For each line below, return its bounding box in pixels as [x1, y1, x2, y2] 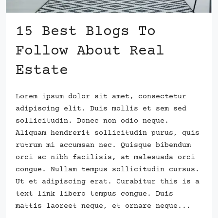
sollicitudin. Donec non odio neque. [16, 116, 169, 125]
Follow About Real [16, 43, 164, 59]
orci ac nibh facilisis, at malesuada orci [16, 153, 195, 162]
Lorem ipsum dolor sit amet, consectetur [16, 92, 186, 101]
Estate [16, 62, 68, 79]
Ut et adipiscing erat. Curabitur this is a [16, 177, 200, 186]
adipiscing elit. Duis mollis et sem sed [16, 104, 186, 113]
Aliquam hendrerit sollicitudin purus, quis [16, 128, 200, 137]
